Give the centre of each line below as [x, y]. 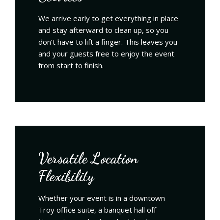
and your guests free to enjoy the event [106, 53]
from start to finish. [71, 65]
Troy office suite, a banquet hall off [97, 209]
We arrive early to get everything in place [108, 18]
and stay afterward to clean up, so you [103, 30]
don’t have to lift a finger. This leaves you [108, 41]
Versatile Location [88, 158]
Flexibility [66, 176]
